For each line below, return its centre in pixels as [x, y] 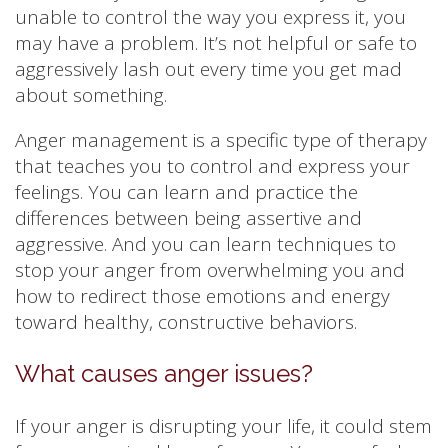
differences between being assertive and [188, 217]
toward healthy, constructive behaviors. [186, 321]
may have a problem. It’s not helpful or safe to [216, 42]
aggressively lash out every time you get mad [208, 68]
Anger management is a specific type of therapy [221, 139]
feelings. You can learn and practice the [186, 191]
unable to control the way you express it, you [210, 16]
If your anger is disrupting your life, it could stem [223, 425]
